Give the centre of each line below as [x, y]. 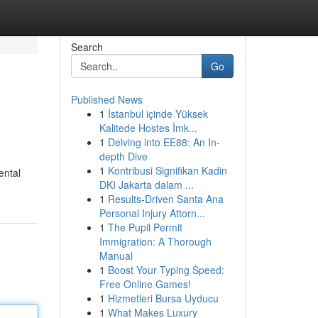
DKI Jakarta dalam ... [146, 185]
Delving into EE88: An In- [164, 142]
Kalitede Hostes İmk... [148, 128]
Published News [106, 99]
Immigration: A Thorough [155, 241]
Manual [116, 256]
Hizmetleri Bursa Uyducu [163, 298]
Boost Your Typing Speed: [166, 270]
